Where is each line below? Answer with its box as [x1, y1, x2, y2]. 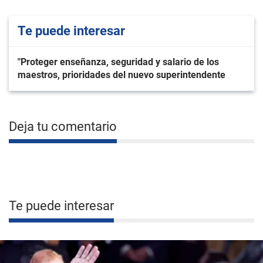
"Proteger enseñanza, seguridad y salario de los [18, 56, 219, 68]
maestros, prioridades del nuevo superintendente [18, 69, 225, 80]
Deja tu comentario [9, 119, 117, 134]
